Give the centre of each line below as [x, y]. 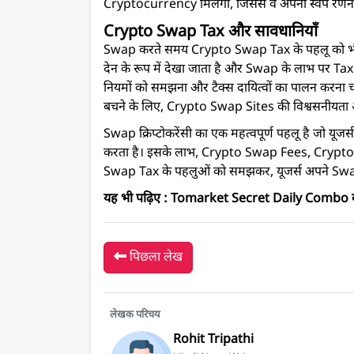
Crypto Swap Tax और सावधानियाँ [211, 32]
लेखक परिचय [135, 314]
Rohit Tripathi [213, 340]
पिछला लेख [154, 258]
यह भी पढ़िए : [137, 199]
